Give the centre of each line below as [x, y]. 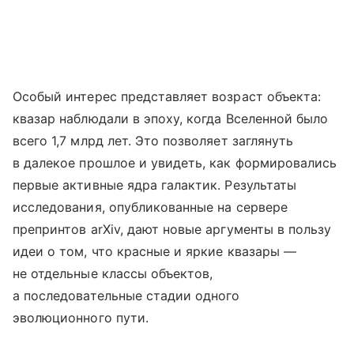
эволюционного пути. [81, 318]
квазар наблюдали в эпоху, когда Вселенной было [171, 119]
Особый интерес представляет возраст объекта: [167, 97]
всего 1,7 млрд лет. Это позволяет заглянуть [153, 141]
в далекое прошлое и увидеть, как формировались [175, 163]
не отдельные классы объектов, [113, 274]
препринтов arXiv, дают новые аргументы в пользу [172, 230]
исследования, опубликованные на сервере [150, 207]
